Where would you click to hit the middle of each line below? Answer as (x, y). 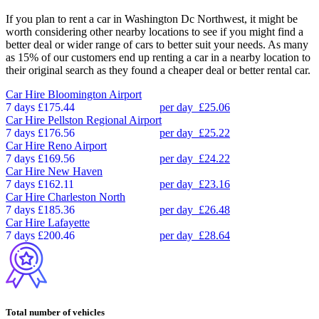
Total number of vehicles (55, 312)
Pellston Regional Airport (105, 120)
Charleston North (87, 197)
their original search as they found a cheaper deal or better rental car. (158, 70)
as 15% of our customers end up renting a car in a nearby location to (158, 57)
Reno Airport (77, 145)
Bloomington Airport (95, 94)
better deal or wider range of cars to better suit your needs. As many (157, 44)
